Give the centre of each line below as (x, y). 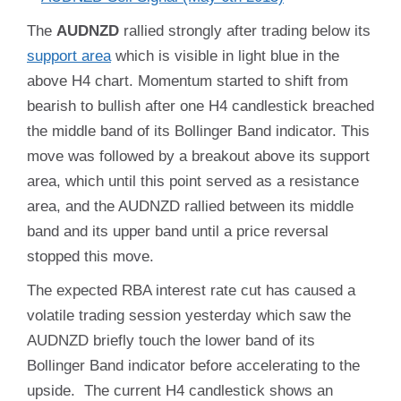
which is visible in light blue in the (225, 56)
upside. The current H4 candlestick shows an (180, 391)
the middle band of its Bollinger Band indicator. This (198, 131)
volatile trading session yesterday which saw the (189, 316)
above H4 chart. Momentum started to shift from (188, 81)
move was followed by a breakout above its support (198, 156)
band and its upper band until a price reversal (178, 231)
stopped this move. (90, 256)
